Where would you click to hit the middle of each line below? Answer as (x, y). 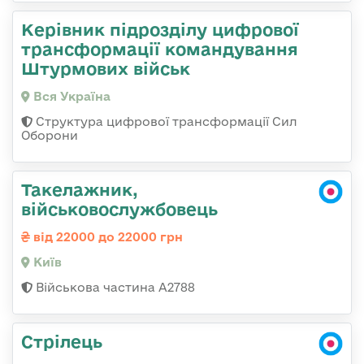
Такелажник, (80, 190)
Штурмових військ (106, 69)
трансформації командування (160, 49)
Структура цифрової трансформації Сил (165, 122)
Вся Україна (70, 97)
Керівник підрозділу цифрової (160, 30)
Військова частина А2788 (114, 288)
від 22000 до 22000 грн (106, 237)
